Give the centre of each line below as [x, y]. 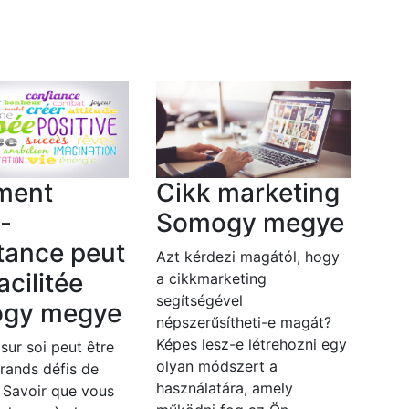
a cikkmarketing [211, 279]
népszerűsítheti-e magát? [243, 323]
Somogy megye [250, 223]
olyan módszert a [216, 367]
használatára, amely [224, 388]
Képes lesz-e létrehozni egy [251, 345]
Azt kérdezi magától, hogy [247, 257]
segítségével [199, 301]
